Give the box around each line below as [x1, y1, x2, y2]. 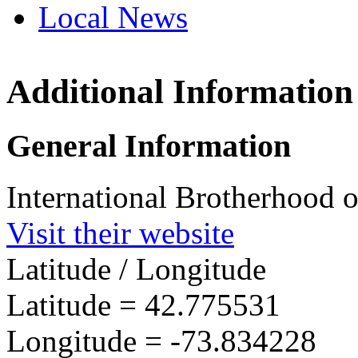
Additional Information [6, 72, 353, 110]
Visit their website [6, 216, 234, 251]
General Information [6, 127, 291, 164]
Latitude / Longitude [6, 252, 266, 287]
